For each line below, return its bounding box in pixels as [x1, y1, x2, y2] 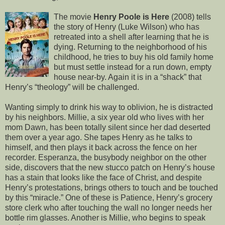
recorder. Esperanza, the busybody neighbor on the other [5, 153, 206, 162]
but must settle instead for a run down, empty [54, 63, 211, 72]
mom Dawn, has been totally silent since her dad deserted [5, 123, 210, 132]
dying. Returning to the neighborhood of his [54, 43, 207, 52]
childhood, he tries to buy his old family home [54, 53, 213, 62]
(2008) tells [169, 13, 211, 22]
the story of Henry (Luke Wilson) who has [54, 23, 199, 32]
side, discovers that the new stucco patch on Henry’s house [5, 163, 215, 172]
